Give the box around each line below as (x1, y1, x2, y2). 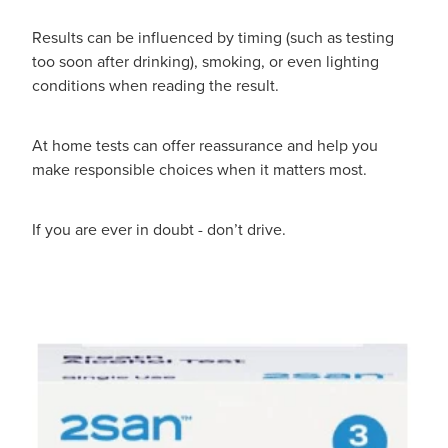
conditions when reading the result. (32, 73, 279, 96)
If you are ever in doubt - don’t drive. (32, 217, 290, 240)
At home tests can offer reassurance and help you (32, 133, 378, 156)
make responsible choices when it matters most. (32, 157, 371, 180)
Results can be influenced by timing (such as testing (32, 25, 394, 48)
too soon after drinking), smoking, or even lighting (32, 49, 379, 72)
